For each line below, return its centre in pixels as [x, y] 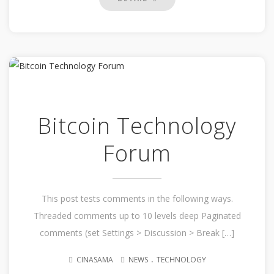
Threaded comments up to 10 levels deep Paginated [137, 216]
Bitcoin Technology [137, 126]
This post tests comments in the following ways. [137, 198]
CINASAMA [94, 260]
